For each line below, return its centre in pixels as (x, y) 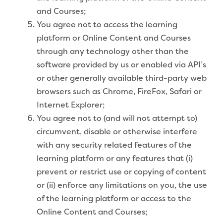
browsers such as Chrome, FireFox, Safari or (119, 92)
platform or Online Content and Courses (114, 38)
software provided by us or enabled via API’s (121, 65)
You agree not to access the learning (107, 25)
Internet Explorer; (71, 105)
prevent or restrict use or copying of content (121, 172)
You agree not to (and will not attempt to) (117, 119)
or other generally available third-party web (122, 79)
